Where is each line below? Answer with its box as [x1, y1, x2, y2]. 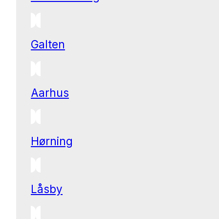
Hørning [31, 134, 73, 148]
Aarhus [31, 86, 69, 99]
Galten [31, 38, 65, 51]
